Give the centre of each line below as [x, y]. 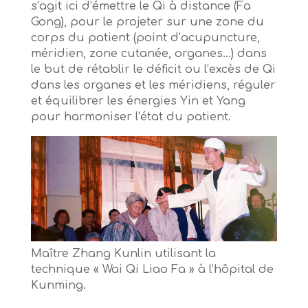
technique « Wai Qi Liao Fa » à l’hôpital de [152, 270]
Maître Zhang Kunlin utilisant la [123, 254]
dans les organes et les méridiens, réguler [153, 86]
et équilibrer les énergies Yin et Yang [138, 101]
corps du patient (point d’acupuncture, [145, 38]
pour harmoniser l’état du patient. [131, 117]
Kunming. [58, 286]
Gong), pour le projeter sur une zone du [147, 22]
